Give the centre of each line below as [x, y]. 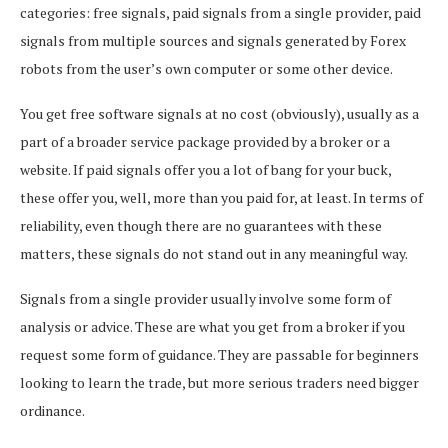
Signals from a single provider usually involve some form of [205, 298]
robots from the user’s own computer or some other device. [206, 68]
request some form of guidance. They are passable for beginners [219, 354]
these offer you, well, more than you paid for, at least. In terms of [221, 197]
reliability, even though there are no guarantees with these [201, 225]
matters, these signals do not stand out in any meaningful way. [214, 253]
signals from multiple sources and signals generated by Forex [213, 40]
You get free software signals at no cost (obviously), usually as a [219, 113]
